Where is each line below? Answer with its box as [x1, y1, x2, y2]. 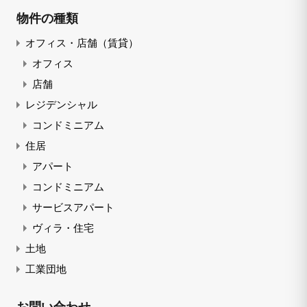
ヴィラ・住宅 [32, 221, 94, 234]
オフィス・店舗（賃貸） [25, 36, 138, 49]
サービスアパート [32, 201, 114, 213]
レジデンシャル [25, 98, 97, 110]
